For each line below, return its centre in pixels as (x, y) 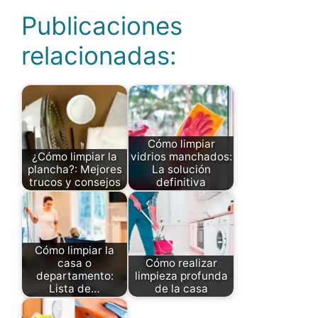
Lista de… (75, 288)
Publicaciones (102, 25)
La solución (181, 169)
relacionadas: (99, 55)
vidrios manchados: (181, 156)
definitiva (181, 182)
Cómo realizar (181, 263)
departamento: (75, 275)
